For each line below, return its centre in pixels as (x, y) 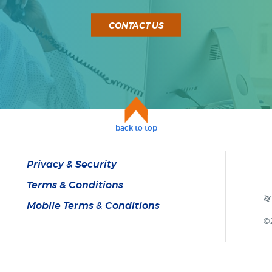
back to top (136, 128)
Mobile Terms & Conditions (93, 206)
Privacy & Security (71, 165)
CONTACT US (136, 26)
